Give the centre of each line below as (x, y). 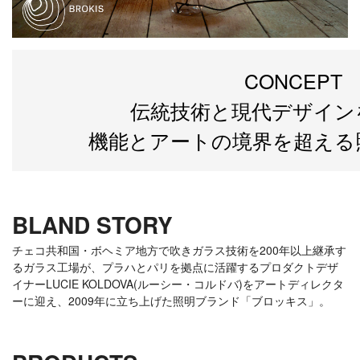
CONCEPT (293, 80)
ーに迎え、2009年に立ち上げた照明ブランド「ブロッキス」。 (171, 300)
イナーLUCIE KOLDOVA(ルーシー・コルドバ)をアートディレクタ (178, 283)
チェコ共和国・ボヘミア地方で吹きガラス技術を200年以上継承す (179, 250)
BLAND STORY (92, 224)
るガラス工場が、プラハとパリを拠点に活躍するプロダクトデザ (175, 266)
